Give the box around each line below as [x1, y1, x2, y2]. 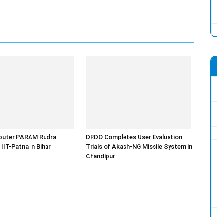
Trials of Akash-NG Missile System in [86, 142, 193, 150]
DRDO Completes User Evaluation [86, 133, 183, 140]
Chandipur [86, 152, 116, 160]
